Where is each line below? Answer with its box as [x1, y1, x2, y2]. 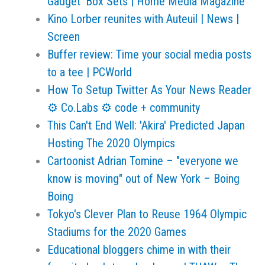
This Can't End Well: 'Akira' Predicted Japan [47, 118, 245, 132]
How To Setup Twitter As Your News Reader [47, 83, 251, 97]
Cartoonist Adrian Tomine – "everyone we [47, 154, 238, 168]
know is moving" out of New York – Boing [47, 172, 240, 186]
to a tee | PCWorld [47, 65, 132, 79]
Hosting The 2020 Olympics [47, 136, 175, 150]
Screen [47, 30, 80, 44]
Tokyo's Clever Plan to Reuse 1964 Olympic [47, 207, 247, 221]
